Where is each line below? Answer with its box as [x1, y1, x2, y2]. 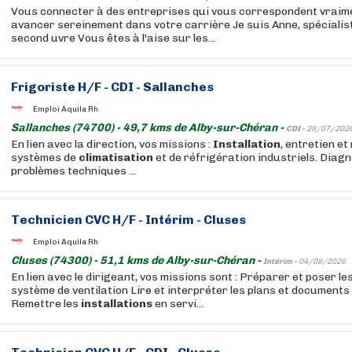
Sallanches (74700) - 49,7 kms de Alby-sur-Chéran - [11, 121, 286, 134]
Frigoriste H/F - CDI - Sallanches [11, 79, 214, 94]
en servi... [152, 297, 203, 310]
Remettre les [11, 297, 81, 310]
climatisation [79, 151, 153, 164]
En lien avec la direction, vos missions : [11, 137, 213, 151]
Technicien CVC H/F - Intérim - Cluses [11, 212, 246, 227]
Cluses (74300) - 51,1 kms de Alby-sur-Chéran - [11, 254, 263, 267]
